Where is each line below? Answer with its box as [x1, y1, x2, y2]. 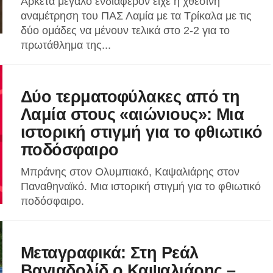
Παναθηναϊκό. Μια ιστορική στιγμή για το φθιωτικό [21, 180, 261, 193]
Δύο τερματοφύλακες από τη [21, 87, 240, 106]
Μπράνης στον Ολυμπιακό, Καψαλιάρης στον [21, 166, 239, 178]
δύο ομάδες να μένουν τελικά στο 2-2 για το [21, 24, 230, 37]
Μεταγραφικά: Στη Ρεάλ [21, 243, 199, 262]
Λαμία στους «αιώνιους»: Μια [21, 105, 244, 124]
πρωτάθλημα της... [21, 39, 111, 51]
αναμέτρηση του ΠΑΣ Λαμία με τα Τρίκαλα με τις [21, 10, 252, 22]
